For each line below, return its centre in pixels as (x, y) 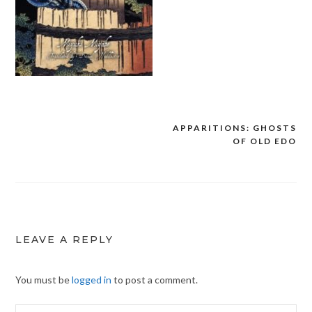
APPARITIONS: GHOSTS (235, 128)
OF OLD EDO (265, 141)
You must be (43, 280)
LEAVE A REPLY (64, 240)
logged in (91, 280)
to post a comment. (154, 280)
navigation (56, 156)
